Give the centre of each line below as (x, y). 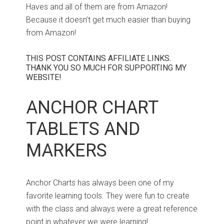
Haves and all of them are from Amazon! (97, 7)
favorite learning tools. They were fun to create (108, 196)
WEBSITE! (44, 77)
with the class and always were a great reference (112, 209)
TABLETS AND (83, 129)
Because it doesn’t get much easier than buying (108, 20)
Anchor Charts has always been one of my (100, 183)
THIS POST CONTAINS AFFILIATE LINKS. (99, 58)
